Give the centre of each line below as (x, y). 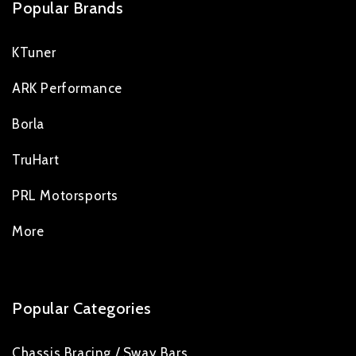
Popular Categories (82, 309)
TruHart (36, 160)
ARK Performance (67, 89)
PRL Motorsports (65, 196)
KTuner (34, 53)
